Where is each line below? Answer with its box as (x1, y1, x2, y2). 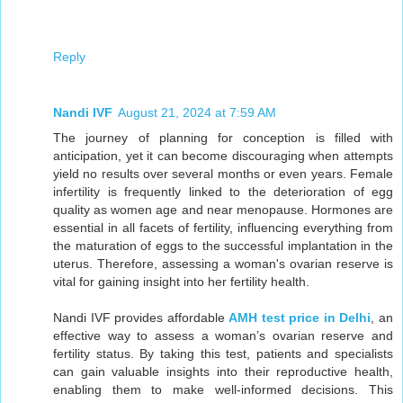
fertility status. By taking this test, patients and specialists (53, 346, 393, 362)
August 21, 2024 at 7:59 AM (118, 105, 276, 121)
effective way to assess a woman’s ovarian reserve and (53, 328, 393, 344)
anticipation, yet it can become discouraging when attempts (53, 148, 393, 164)
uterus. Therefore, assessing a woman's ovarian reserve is (53, 256, 393, 272)
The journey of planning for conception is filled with (53, 130, 393, 146)
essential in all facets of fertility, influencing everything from (53, 220, 393, 236)
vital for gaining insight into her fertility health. (53, 274, 309, 290)
